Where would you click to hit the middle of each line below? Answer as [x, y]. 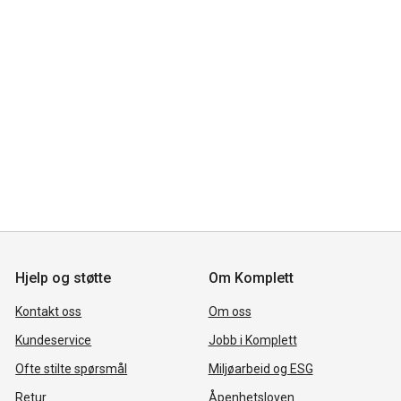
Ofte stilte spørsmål [72, 368]
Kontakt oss [49, 311]
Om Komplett [251, 277]
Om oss [230, 311]
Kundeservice [54, 340]
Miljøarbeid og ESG [260, 368]
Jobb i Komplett [252, 340]
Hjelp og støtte [64, 277]
